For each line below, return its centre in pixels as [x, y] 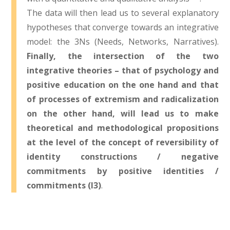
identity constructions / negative [123, 156]
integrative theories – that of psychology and [123, 70]
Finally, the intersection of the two [123, 56]
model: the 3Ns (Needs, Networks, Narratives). [123, 41]
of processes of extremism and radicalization [123, 99]
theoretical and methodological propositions [123, 128]
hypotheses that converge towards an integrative [123, 27]
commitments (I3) [64, 185]
